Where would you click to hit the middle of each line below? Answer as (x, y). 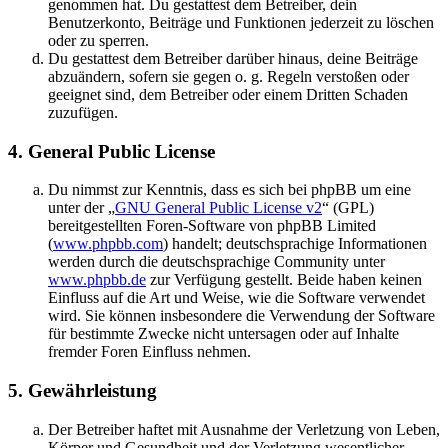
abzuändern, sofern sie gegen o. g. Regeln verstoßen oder (228, 76)
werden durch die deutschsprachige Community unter (216, 262)
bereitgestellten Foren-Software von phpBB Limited (212, 226)
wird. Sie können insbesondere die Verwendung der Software (241, 316)
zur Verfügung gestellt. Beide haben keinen (284, 280)
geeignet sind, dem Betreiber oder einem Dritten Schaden (228, 94)
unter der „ (81, 208)
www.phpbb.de (97, 280)
